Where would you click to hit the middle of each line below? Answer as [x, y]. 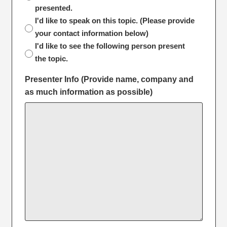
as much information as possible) [88, 92]
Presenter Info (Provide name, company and [109, 79]
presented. [53, 8]
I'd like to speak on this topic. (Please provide [115, 20]
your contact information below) [91, 33]
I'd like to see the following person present [110, 46]
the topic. [51, 58]
